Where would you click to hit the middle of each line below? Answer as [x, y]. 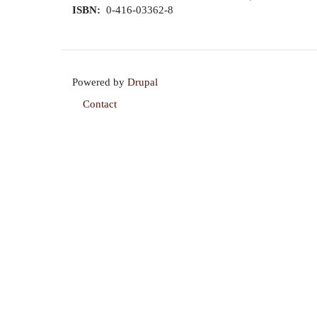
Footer [100, 116]
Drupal [143, 82]
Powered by [100, 82]
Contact [100, 104]
